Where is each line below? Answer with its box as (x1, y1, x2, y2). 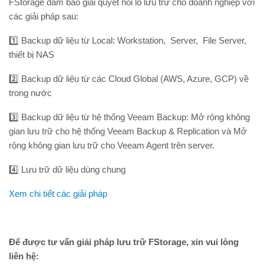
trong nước (9, 88, 52, 98)
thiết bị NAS (9, 49, 54, 60)
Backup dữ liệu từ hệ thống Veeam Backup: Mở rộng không (21, 112, 250, 123)
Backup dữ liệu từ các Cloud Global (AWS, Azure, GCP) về (21, 74, 249, 84)
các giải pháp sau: (9, 11, 78, 22)
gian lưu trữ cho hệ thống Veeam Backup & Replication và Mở (9, 126, 247, 137)
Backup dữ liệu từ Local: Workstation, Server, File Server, (21, 35, 246, 46)
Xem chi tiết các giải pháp (9, 189, 110, 199)
